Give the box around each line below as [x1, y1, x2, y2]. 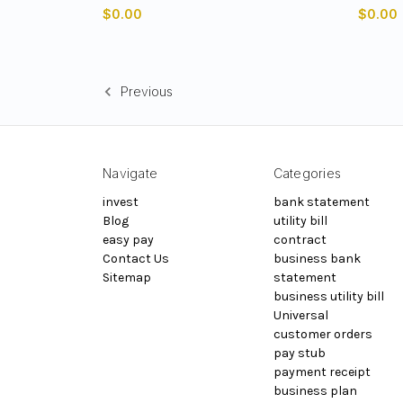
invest [103, 193, 139, 210]
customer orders [273, 326, 372, 342]
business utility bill [273, 288, 384, 304]
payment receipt [273, 363, 371, 380]
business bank [273, 250, 361, 266]
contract [273, 231, 327, 247]
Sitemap [103, 269, 151, 285]
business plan [273, 382, 357, 399]
